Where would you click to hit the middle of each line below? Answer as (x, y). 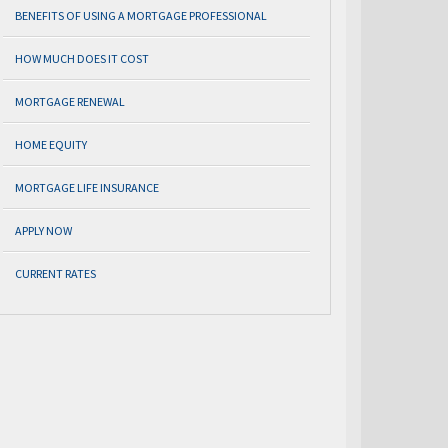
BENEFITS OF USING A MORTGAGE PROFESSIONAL (141, 15)
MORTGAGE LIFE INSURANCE (87, 187)
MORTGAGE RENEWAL (70, 101)
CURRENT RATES (55, 273)
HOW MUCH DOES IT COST (82, 58)
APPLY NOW (43, 230)
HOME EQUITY (51, 144)
